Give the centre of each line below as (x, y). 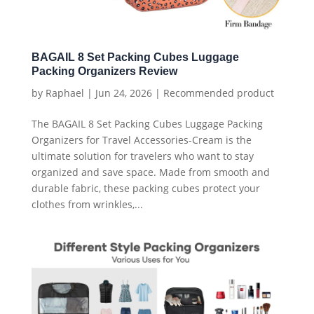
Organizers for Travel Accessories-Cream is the (141, 140)
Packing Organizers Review (104, 71)
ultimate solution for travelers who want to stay (142, 156)
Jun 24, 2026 (123, 93)
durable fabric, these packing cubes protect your (145, 189)
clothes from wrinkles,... (87, 205)
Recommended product (218, 93)
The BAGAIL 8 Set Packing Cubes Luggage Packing (147, 124)
